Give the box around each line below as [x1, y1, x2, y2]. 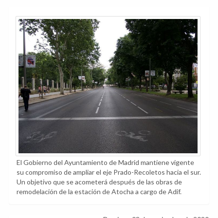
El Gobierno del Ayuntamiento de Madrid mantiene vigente [17, 158, 194, 167]
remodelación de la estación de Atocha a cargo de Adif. [17, 187, 182, 196]
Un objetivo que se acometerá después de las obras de [17, 178, 182, 186]
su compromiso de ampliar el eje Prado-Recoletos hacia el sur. [17, 168, 201, 177]
